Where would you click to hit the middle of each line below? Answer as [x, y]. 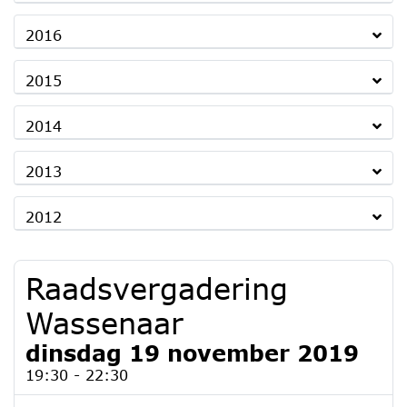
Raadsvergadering [157, 288]
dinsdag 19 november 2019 [192, 353]
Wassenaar [104, 323]
